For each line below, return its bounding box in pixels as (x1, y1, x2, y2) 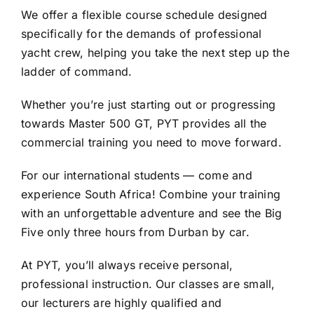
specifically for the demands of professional (20, 27, 262, 41)
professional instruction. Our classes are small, (20, 277, 275, 292)
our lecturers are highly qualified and (20, 296, 222, 310)
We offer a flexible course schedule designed (20, 8, 268, 22)
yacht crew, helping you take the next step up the (20, 46, 289, 60)
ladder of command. (20, 64, 132, 79)
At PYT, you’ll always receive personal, (20, 258, 233, 273)
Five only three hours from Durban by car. (20, 225, 250, 240)
